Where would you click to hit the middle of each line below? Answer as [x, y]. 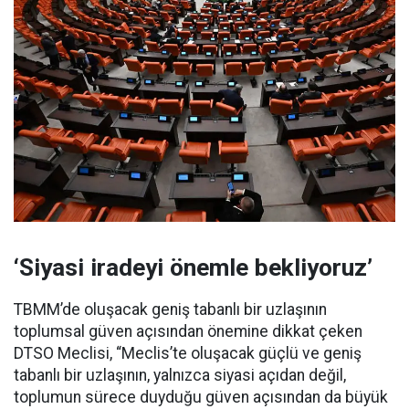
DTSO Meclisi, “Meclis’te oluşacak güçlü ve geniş [188, 353]
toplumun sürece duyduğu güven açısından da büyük [201, 397]
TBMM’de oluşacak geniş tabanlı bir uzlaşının [170, 309]
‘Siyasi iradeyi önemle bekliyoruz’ [193, 267]
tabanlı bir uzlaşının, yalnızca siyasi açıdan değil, [180, 375]
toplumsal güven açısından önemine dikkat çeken [188, 331]
